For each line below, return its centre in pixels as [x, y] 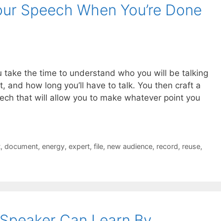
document [21, 146]
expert [79, 146]
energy [53, 146]
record [167, 146]
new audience [129, 146]
